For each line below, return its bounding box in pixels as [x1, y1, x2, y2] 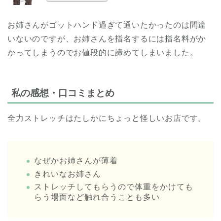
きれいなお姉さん [34, 169, 101, 178]
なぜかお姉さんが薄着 [34, 156, 118, 165]
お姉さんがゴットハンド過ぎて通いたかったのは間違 [7, 20, 207, 29]
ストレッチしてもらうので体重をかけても [34, 183, 193, 191]
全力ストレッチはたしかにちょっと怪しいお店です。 [7, 114, 207, 123]
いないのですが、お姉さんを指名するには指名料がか [7, 34, 207, 43]
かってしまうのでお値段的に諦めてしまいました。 [7, 48, 198, 57]
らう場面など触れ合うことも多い [34, 193, 160, 202]
